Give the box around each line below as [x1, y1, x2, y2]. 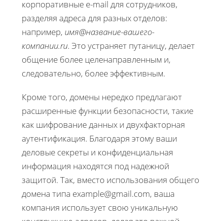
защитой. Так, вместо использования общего [22, 174, 199, 185]
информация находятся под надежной [22, 160, 169, 172]
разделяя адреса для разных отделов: [22, 12, 167, 24]
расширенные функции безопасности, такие [22, 105, 193, 116]
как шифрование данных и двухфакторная [22, 118, 185, 130]
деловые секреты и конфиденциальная [22, 146, 173, 158]
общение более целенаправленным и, [22, 53, 171, 65]
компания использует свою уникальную [22, 201, 178, 213]
